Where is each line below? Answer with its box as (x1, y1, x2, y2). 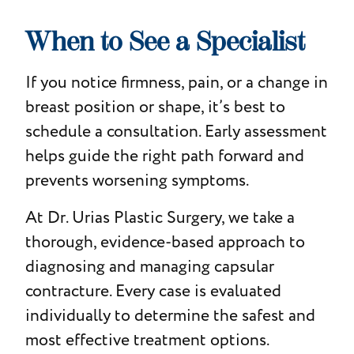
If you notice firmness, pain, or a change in (24, 70, 328, 94)
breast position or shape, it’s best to (24, 95, 285, 119)
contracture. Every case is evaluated (24, 279, 281, 303)
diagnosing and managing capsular (24, 254, 274, 278)
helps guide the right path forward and (24, 144, 304, 168)
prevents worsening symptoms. (24, 168, 249, 192)
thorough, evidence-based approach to (24, 230, 305, 254)
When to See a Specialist (24, 25, 305, 58)
